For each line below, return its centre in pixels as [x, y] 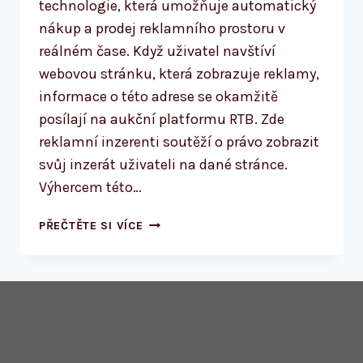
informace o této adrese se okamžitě [158, 97]
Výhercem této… [90, 188]
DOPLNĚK [169, 297]
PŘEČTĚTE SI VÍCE [91, 226]
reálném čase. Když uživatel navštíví [157, 51]
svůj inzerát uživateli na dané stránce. [163, 165]
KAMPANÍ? [172, 334]
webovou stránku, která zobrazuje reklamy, [179, 74]
